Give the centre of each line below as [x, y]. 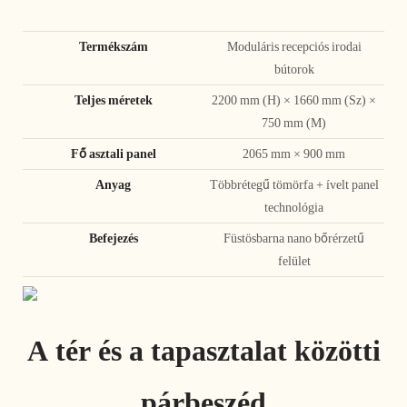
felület [294, 260]
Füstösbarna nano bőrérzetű [294, 238]
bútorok [294, 69]
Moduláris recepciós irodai [294, 46]
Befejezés [113, 238]
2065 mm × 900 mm [294, 153]
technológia [294, 207]
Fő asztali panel [113, 153]
